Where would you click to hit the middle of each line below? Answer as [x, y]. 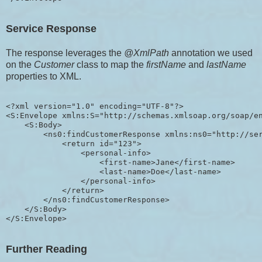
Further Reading [46, 249]
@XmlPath [146, 53]
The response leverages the [65, 53]
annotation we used [211, 53]
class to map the [111, 64]
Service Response [51, 28]
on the [20, 64]
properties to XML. [44, 76]
